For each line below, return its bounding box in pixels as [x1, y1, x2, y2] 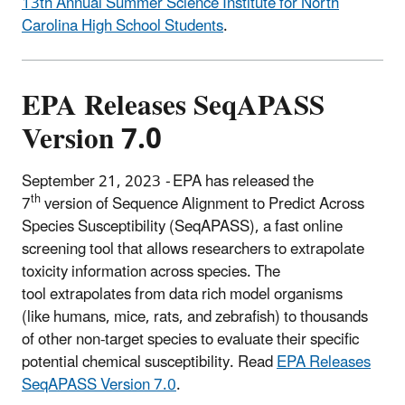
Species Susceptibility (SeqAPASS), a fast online [22, 210, 343, 243]
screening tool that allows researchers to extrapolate [22, 232, 364, 266]
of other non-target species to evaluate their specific [22, 323, 359, 356]
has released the [205, 165, 314, 198]
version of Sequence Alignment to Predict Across [41, 187, 364, 221]
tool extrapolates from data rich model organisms [22, 278, 343, 311]
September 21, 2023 [22, 165, 161, 198]
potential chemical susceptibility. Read [22, 345, 277, 379]
